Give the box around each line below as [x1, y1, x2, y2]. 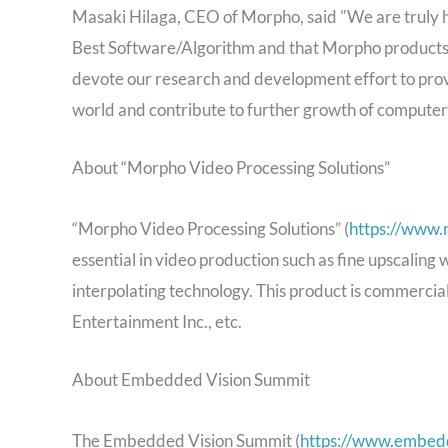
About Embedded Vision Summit [72, 369, 310, 391]
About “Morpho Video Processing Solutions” [72, 157, 390, 179]
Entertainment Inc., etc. [72, 311, 242, 333]
